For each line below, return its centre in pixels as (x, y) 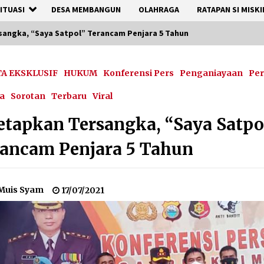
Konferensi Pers (139, 73)
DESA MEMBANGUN (86, 9)
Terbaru (69, 96)
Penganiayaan (212, 73)
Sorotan (28, 96)
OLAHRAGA (159, 9)
